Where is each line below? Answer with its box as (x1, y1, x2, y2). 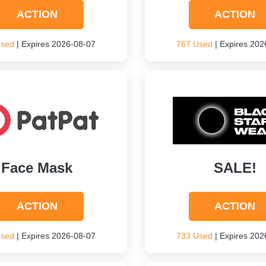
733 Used (176, 231, 213, 240)
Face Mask (1, 160, 73, 176)
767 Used (176, 39, 213, 49)
